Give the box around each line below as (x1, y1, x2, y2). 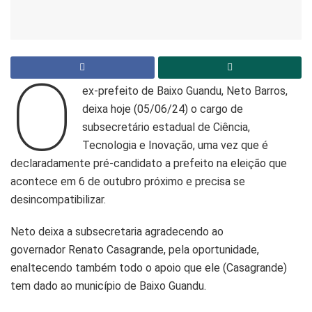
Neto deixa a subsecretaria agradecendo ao (10, 225, 224, 239)
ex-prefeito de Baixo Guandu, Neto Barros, (82, 84, 288, 98)
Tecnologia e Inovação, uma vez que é (82, 139, 269, 153)
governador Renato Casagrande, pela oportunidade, (10, 243, 259, 257)
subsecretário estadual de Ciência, (82, 120, 251, 134)
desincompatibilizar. (10, 193, 106, 207)
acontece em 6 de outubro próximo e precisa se (10, 175, 245, 189)
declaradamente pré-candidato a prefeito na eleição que (10, 157, 287, 171)
